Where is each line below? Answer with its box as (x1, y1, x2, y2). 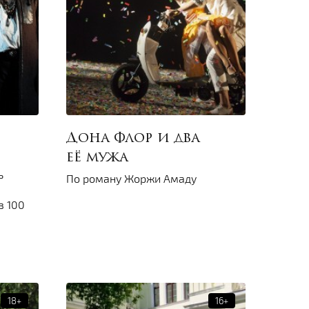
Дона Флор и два (66, 132, 199, 146)
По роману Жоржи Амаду (66, 172, 197, 186)
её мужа (66, 151, 128, 166)
